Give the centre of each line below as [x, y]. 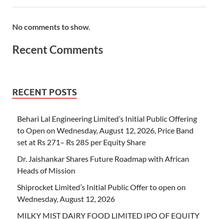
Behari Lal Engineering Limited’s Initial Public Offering [107, 119]
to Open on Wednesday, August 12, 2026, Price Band [105, 131]
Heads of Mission [46, 171]
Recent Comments [58, 50]
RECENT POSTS [44, 92]
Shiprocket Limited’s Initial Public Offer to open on [101, 187]
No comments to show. [51, 26]
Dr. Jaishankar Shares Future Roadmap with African [103, 159]
